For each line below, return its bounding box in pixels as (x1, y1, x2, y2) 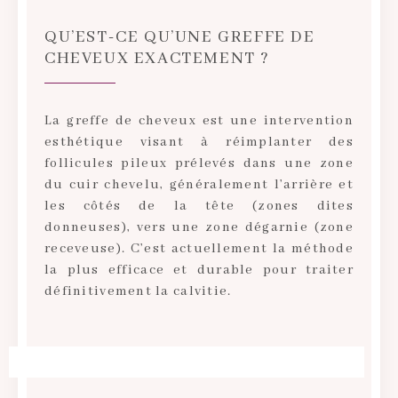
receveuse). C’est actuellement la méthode (44, 240, 354, 257)
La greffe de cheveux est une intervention (44, 112, 354, 129)
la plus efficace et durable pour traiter (44, 261, 354, 278)
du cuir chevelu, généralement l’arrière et (44, 176, 354, 193)
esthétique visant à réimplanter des (44, 133, 354, 150)
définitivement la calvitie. (44, 283, 232, 299)
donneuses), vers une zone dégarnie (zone (44, 219, 354, 235)
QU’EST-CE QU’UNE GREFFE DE (44, 26, 315, 48)
